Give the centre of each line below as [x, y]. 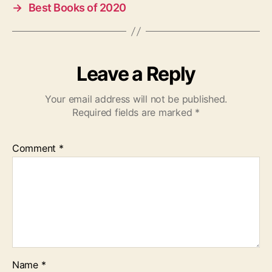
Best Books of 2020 [77, 8]
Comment [36, 148]
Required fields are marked [134, 112]
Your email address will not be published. [136, 99]
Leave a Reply [136, 74]
